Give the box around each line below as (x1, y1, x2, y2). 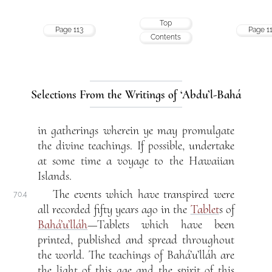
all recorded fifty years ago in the (38, 202, 191, 217)
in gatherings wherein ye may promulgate (38, 123, 234, 138)
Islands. (38, 169, 72, 184)
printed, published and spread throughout (38, 233, 234, 248)
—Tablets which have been (87, 217, 234, 233)
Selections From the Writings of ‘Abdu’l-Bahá (30, 87, 241, 102)
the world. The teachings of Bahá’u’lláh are (38, 248, 234, 263)
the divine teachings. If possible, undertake (38, 138, 234, 154)
